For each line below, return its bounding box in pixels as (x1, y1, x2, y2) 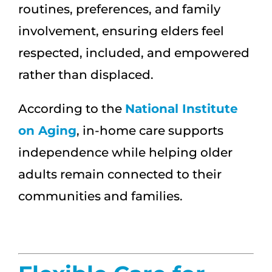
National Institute (125, 101, 238, 117)
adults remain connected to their (18, 167, 222, 182)
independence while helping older (18, 145, 233, 160)
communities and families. (18, 189, 183, 204)
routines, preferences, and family (18, 2, 220, 17)
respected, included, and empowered (18, 46, 250, 61)
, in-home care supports (76, 123, 223, 138)
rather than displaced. (18, 67, 154, 83)
